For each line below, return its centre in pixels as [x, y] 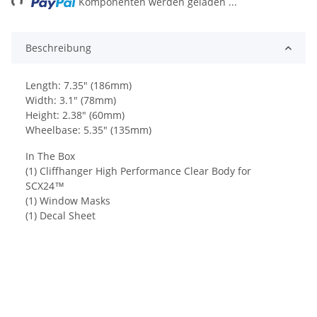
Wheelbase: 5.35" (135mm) [88, 130]
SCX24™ [45, 186]
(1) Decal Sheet [60, 216]
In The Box [50, 156]
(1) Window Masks [68, 201]
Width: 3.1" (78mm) [71, 100]
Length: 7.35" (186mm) [79, 86]
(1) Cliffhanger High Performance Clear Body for [138, 171]
